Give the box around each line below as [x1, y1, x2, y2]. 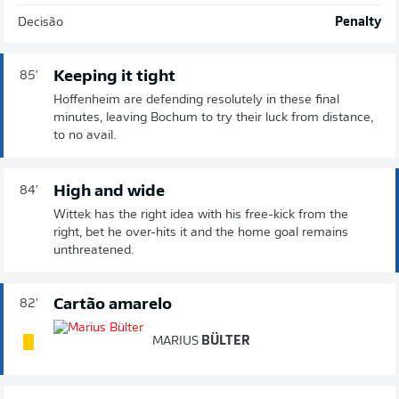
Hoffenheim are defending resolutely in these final [53, 93, 339, 107]
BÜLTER [199, 334, 250, 348]
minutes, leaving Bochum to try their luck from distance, [53, 110, 373, 125]
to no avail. [53, 128, 116, 142]
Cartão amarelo [53, 296, 172, 313]
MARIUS [152, 334, 199, 348]
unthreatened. [53, 243, 134, 257]
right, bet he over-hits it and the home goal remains [53, 225, 348, 240]
